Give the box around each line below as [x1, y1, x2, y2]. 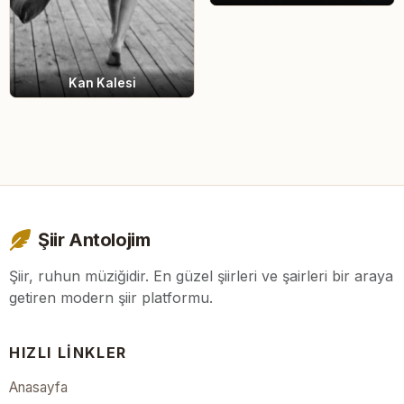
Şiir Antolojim [38, 229, 151, 252]
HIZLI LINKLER [9, 344, 127, 363]
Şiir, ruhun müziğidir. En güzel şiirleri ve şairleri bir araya [9, 267, 393, 286]
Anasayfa [9, 379, 68, 397]
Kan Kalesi [68, 76, 136, 91]
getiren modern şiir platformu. [9, 289, 213, 308]
